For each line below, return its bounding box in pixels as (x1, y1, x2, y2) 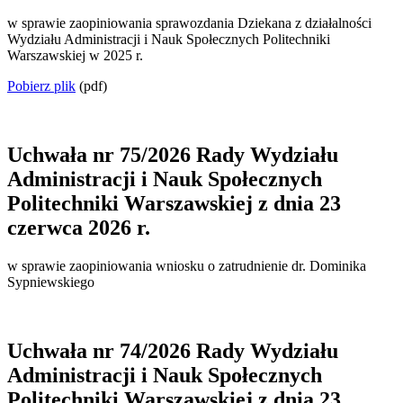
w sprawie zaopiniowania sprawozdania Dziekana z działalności (7, 15, 372, 31)
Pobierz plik (7, 78, 76, 94)
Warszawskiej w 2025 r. (7, 48, 143, 64)
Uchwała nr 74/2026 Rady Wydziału (7, 338, 338, 363)
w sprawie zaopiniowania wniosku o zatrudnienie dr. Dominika (7, 257, 366, 273)
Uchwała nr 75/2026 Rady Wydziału (7, 143, 338, 167)
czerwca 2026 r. (7, 216, 150, 240)
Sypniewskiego (7, 273, 94, 290)
